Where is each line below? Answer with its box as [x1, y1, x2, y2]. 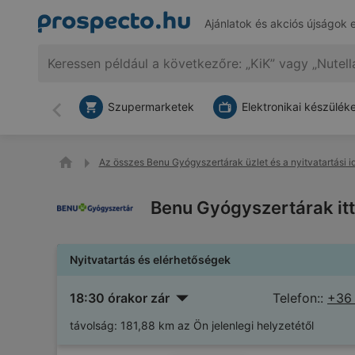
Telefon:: [273, 290, 323, 306]
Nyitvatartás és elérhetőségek [70, 253, 231, 266]
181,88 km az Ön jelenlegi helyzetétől [120, 319, 314, 332]
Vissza [55, 109, 95, 125]
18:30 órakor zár [70, 290, 170, 306]
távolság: [70, 319, 117, 332]
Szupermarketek [108, 100, 194, 113]
